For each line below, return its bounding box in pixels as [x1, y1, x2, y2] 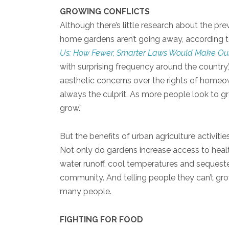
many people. [60, 186, 111, 196]
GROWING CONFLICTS [60, 6, 150, 16]
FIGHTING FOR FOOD [60, 214, 143, 224]
